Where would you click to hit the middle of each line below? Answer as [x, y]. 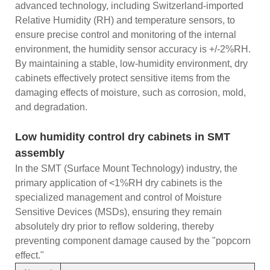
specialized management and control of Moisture [118, 197]
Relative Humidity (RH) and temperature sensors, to [125, 20]
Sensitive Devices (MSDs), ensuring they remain [118, 212]
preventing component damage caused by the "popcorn [133, 240]
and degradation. [51, 107]
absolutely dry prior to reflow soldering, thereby [115, 226]
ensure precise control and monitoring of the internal [126, 34]
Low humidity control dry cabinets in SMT [123, 137]
